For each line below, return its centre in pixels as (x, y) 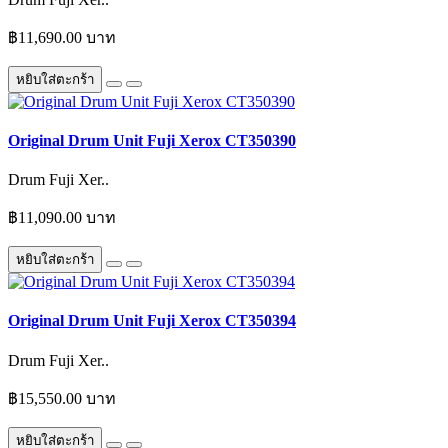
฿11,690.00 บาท (62, 37)
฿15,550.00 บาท (62, 398)
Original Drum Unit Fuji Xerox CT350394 (152, 321)
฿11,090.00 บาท (62, 218)
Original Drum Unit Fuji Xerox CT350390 (152, 140)
